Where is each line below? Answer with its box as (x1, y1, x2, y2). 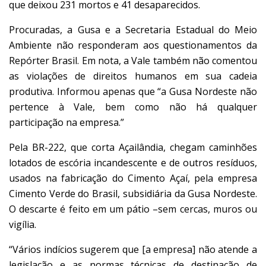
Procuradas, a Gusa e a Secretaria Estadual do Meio (9, 23, 257, 36)
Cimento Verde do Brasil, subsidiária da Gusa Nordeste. (9, 186, 257, 200)
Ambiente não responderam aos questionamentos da (9, 38, 257, 52)
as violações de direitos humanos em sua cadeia (9, 69, 257, 83)
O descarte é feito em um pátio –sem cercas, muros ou (9, 202, 257, 216)
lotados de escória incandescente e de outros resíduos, (9, 156, 257, 169)
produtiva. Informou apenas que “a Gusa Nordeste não (9, 84, 257, 98)
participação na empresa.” (9, 115, 124, 129)
